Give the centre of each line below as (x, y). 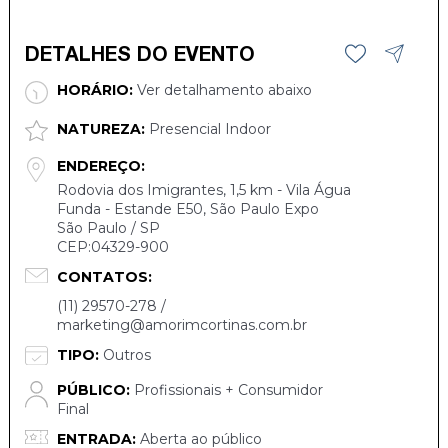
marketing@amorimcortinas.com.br (181, 325)
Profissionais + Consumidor (226, 390)
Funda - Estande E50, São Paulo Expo (187, 209)
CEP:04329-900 (112, 247)
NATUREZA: (100, 128)
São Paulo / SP (108, 228)
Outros (124, 355)
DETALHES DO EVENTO (139, 56)
